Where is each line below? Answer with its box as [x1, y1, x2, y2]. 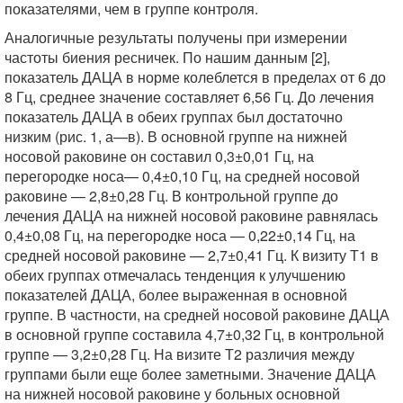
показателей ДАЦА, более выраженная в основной [4, 284, 347, 305]
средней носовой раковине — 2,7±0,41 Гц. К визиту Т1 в [4, 245, 379, 265]
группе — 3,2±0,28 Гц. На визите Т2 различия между [4, 344, 354, 364]
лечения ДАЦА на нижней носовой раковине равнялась [4, 205, 378, 226]
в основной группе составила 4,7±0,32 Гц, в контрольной [4, 324, 384, 345]
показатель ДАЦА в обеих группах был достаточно [4, 106, 343, 127]
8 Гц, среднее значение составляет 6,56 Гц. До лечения [4, 86, 374, 107]
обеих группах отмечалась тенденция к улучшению [4, 264, 345, 285]
